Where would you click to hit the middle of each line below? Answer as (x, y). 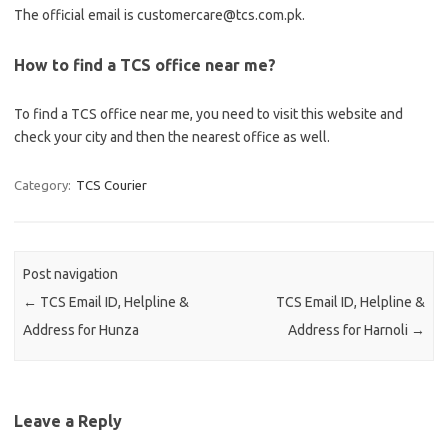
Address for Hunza (81, 330)
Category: (44, 185)
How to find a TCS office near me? (145, 65)
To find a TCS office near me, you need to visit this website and (208, 114)
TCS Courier (111, 185)
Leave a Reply (68, 420)
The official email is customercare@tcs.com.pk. (159, 15)
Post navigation (71, 274)
